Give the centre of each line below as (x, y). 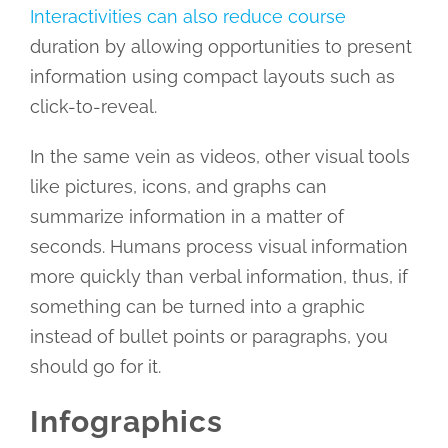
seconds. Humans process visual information (218, 247)
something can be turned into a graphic (197, 307)
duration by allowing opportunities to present (220, 47)
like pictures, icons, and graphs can (178, 187)
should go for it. (95, 367)
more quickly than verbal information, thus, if (218, 277)
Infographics (126, 422)
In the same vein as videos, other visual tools (219, 157)
